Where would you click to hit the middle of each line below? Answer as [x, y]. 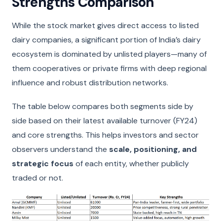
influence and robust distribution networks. [90, 82]
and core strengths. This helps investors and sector [105, 135]
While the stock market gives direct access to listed [105, 25]
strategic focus [43, 164]
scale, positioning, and [153, 149]
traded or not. [37, 178]
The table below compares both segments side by [103, 107]
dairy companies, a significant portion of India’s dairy [106, 39]
